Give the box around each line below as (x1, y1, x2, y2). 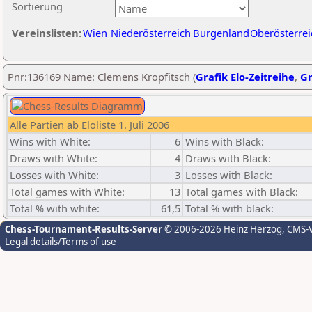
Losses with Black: (185, 168, 272, 182)
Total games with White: (10, 185, 125, 198)
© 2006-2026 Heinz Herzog (162, 223, 282, 235)
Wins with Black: (185, 134, 264, 148)
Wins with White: (10, 134, 91, 148)
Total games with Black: (185, 185, 298, 198)
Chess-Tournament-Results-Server (5, 223, 162, 235)
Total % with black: (185, 201, 274, 215)
